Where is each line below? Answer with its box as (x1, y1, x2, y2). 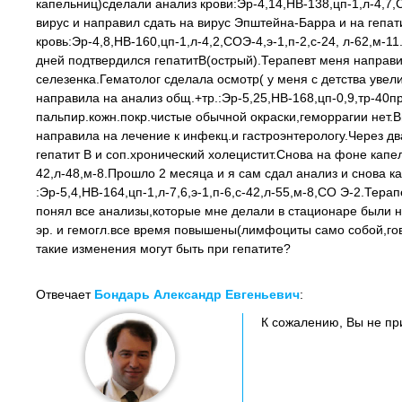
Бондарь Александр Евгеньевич (94, 287, 300, 301)
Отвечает (36, 287, 94, 301)
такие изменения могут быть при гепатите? (36, 241, 291, 256)
